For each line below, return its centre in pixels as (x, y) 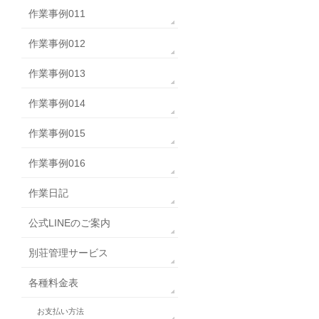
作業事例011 (57, 14)
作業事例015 (57, 134)
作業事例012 (57, 44)
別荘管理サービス (68, 253)
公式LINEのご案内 (74, 223)
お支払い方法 (61, 312)
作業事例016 (57, 163)
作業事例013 (57, 74)
